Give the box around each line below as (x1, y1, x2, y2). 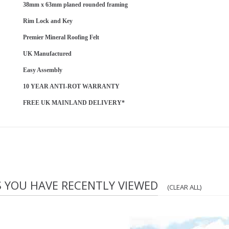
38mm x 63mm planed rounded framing (23, 1, 128, 9)
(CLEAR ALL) (167, 182, 202, 192)
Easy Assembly (23, 66, 62, 74)
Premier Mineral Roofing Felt (23, 34, 99, 41)
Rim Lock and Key (23, 17, 73, 25)
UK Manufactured (23, 50, 72, 58)
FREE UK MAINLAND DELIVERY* (23, 99, 125, 107)
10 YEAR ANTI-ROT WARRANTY (23, 83, 120, 90)
